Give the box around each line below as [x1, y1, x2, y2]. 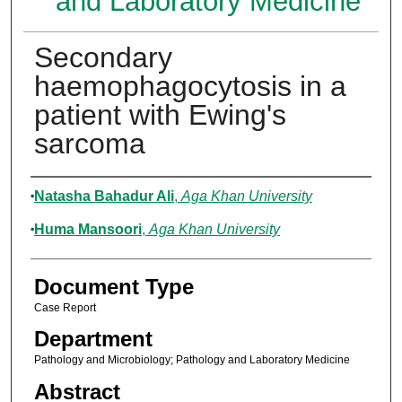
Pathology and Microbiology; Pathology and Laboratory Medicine [33, 354, 350, 367]
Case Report [33, 301, 96, 315]
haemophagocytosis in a [33, 70, 346, 103]
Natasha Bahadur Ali [33, 188, 174, 205]
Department [33, 327, 153, 352]
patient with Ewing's [33, 99, 286, 132]
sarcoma [33, 127, 145, 161]
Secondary [33, 41, 172, 74]
